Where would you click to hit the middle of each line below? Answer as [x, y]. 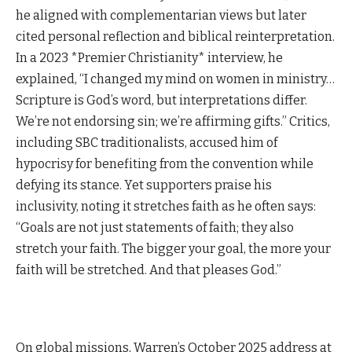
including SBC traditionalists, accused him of [147, 143]
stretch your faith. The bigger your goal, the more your [173, 249]
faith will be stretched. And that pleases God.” [148, 270]
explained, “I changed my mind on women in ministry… [175, 79]
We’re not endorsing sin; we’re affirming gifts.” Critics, [173, 122]
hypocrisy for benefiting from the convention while [165, 164]
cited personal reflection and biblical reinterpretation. [175, 37]
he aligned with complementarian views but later [161, 16]
